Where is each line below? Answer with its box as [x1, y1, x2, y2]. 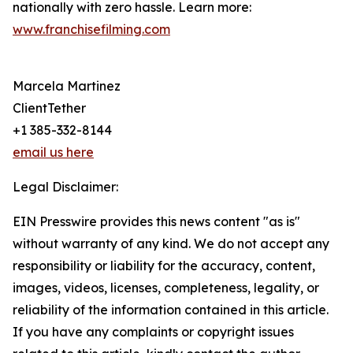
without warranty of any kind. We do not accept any [13, 236, 329, 252]
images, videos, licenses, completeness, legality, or [13, 280, 319, 296]
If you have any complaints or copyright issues [13, 324, 294, 340]
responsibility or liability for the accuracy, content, [13, 258, 315, 274]
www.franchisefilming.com [13, 21, 170, 38]
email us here [13, 144, 94, 161]
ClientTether [13, 100, 86, 117]
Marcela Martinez [13, 78, 121, 95]
